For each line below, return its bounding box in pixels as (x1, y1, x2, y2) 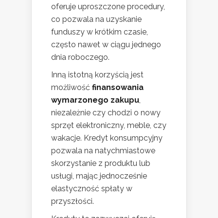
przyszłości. (51, 196, 94, 206)
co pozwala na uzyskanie (51, 14, 142, 24)
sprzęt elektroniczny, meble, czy (51, 120, 166, 130)
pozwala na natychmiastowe (51, 145, 155, 155)
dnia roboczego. (51, 52, 109, 62)
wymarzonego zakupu (51, 95, 139, 105)
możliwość (51, 82, 92, 92)
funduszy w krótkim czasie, (51, 27, 148, 36)
